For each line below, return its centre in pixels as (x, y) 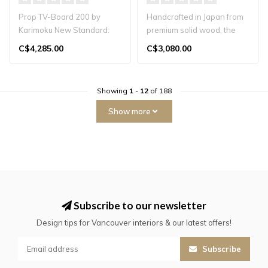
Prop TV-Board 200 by (60, 17)
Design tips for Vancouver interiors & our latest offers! (134, 223)
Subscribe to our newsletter (139, 206)
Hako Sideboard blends (190, 43)
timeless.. (164, 57)
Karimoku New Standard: (64, 30)
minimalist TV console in (62, 43)
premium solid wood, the (191, 30)
